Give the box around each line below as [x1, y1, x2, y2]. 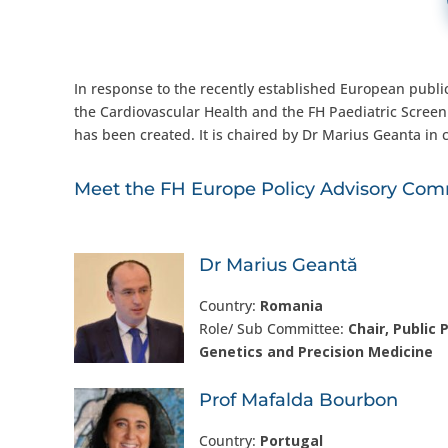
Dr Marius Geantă [198, 254, 358, 276]
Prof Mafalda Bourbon [198, 389, 398, 411]
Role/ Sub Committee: [198, 319, 348, 338]
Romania [259, 296, 323, 315]
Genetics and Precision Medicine [198, 342, 433, 361]
